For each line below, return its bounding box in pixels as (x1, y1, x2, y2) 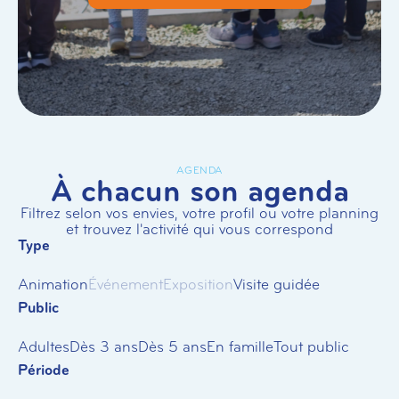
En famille (207, 338, 273, 356)
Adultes (18, 338, 69, 356)
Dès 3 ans (69, 338, 138, 356)
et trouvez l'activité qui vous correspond (66, 220, 333, 239)
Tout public (273, 338, 349, 356)
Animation (18, 275, 88, 294)
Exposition (163, 275, 233, 294)
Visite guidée (233, 275, 320, 294)
